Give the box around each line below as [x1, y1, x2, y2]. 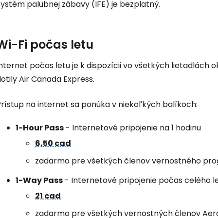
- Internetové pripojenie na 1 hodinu [64, 122, 201, 133]
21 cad [35, 190, 61, 201]
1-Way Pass [16, 175, 63, 186]
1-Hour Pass [16, 122, 64, 133]
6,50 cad [35, 138, 71, 149]
